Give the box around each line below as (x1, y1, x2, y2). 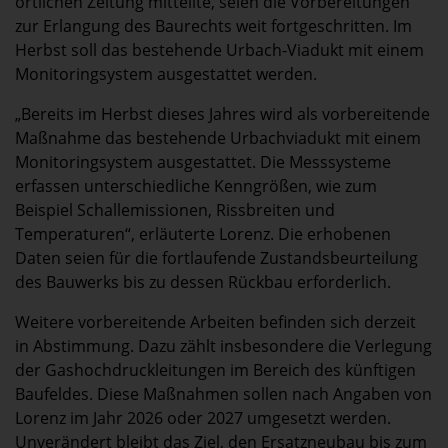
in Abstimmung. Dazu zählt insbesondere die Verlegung (15, 335, 432, 357)
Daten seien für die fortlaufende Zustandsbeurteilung (15, 246, 418, 269)
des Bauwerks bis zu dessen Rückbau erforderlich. (15, 270, 391, 293)
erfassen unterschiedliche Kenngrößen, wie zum (15, 174, 377, 197)
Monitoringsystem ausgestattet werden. (15, 62, 317, 85)
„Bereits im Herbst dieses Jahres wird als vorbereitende (15, 102, 430, 125)
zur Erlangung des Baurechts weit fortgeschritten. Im (15, 14, 412, 37)
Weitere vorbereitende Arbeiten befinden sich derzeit (15, 311, 416, 333)
